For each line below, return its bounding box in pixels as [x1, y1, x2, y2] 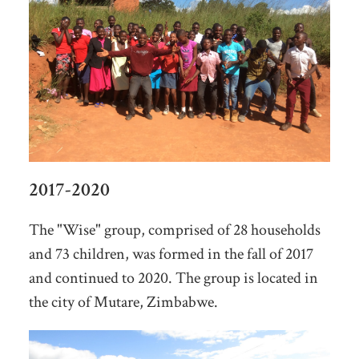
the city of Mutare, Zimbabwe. [28, 292, 221, 313]
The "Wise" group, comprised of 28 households [28, 220, 321, 241]
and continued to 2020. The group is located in [28, 268, 318, 289]
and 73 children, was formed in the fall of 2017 [28, 244, 313, 265]
